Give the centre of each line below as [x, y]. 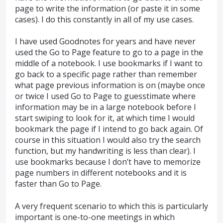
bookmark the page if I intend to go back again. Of [109, 129]
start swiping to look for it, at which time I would [105, 118]
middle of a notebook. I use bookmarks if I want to [109, 63]
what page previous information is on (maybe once [110, 85]
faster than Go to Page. [58, 184]
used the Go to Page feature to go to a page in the [109, 53]
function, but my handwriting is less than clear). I [105, 151]
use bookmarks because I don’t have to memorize [108, 162]
